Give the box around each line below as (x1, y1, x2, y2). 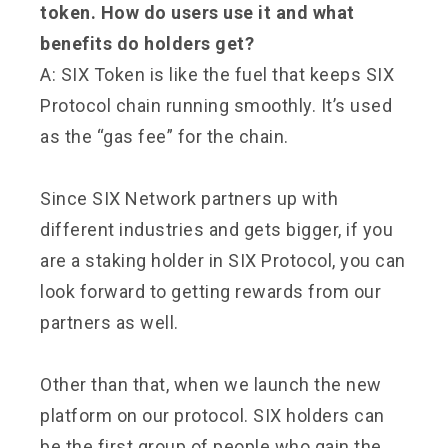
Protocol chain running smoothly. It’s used (40, 94, 392, 116)
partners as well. (40, 311, 179, 333)
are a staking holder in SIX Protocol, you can (40, 249, 406, 271)
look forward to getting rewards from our (40, 280, 381, 302)
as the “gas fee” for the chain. (40, 125, 289, 147)
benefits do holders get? (40, 32, 254, 54)
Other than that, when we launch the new (40, 373, 382, 395)
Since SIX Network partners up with (40, 187, 338, 209)
